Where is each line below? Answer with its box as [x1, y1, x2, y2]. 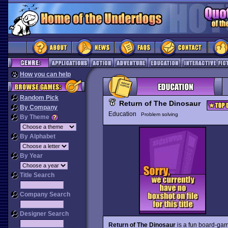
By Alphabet [18, 133, 55, 140]
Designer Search [18, 210, 69, 217]
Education [108, 110, 141, 118]
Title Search [18, 172, 54, 179]
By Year [18, 152, 43, 159]
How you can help [20, 71, 71, 78]
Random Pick [20, 94, 59, 101]
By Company [20, 104, 58, 111]
